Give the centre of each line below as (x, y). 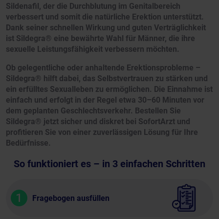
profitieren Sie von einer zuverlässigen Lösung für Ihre (102, 132)
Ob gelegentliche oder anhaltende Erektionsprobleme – (103, 68)
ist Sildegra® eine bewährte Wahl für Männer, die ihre (100, 39)
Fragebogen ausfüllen (71, 198)
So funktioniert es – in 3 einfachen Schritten (109, 164)
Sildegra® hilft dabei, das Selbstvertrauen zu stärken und (107, 79)
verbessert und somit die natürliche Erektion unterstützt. (105, 17)
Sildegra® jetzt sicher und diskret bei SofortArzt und (98, 122)
